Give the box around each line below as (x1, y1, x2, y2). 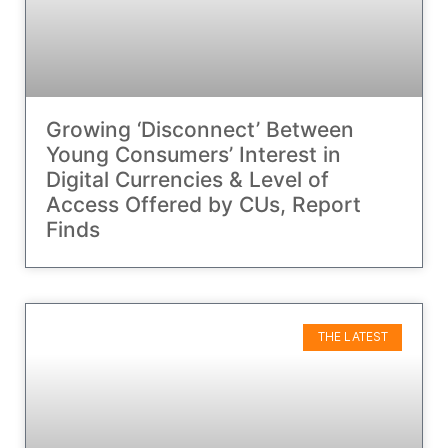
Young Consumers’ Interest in (46, 142, 341, 168)
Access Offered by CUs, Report (46, 192, 361, 218)
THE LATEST (317, 329, 388, 345)
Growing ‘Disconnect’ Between (46, 117, 354, 143)
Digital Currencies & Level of (46, 167, 329, 193)
